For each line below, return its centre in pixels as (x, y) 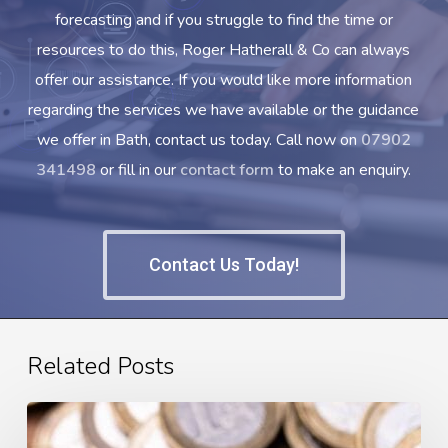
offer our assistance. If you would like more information (224, 79)
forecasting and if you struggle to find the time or (223, 19)
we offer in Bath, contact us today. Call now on (198, 139)
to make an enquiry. (343, 169)
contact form (227, 169)
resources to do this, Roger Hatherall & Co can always (224, 49)
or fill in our (138, 169)
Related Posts (100, 366)
